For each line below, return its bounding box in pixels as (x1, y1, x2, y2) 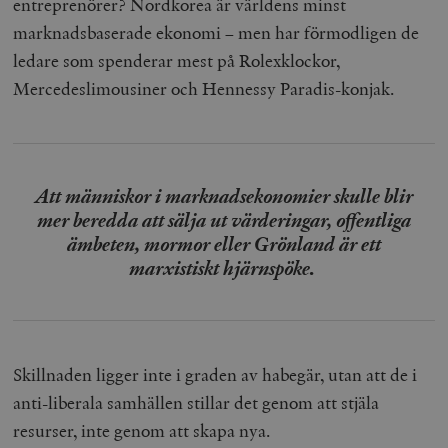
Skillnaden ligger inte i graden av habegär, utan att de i (13, 363, 418, 387)
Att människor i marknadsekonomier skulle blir (35, 183, 413, 210)
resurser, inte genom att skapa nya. (13, 419, 271, 443)
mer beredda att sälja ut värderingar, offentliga (37, 207, 411, 234)
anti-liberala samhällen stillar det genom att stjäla (13, 391, 380, 415)
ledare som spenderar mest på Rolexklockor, (13, 49, 341, 73)
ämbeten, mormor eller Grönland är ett (67, 231, 381, 258)
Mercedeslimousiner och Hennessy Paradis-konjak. (13, 77, 399, 101)
